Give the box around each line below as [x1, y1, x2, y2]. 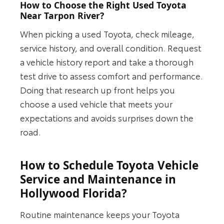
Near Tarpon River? [20, 9, 104, 21]
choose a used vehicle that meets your [20, 97, 173, 109]
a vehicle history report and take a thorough [20, 55, 194, 67]
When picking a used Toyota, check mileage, [20, 27, 195, 39]
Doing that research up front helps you [20, 83, 175, 95]
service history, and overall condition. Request [20, 41, 202, 53]
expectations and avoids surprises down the [20, 111, 194, 123]
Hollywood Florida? [20, 185, 127, 201]
